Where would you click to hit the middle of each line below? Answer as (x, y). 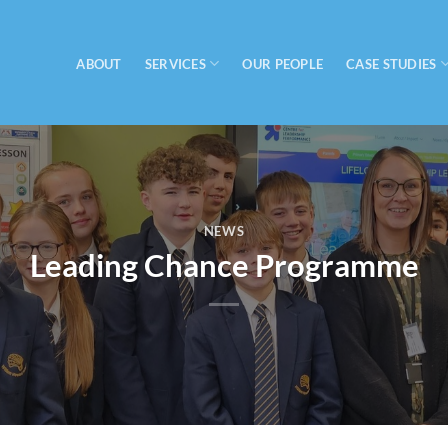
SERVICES (175, 63)
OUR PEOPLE (283, 64)
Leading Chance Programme (224, 264)
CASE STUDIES (391, 63)
